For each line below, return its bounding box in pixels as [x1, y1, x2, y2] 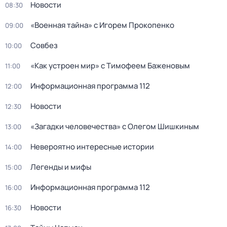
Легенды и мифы [30, 162, 91, 172]
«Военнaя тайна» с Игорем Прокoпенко [30, 20, 174, 30]
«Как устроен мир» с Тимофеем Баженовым [30, 60, 190, 71]
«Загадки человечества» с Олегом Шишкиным [30, 121, 199, 132]
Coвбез [30, 40, 58, 51]
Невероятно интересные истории [30, 141, 154, 152]
